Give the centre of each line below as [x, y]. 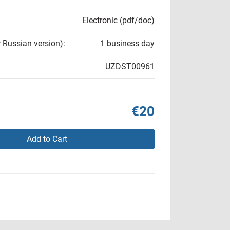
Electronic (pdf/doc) [118, 20]
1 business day [127, 43]
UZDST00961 [130, 66]
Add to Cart [47, 139]
